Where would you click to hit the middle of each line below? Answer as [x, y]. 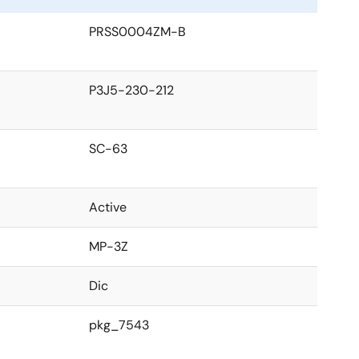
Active [108, 207]
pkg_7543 [119, 325]
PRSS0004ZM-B [137, 32]
